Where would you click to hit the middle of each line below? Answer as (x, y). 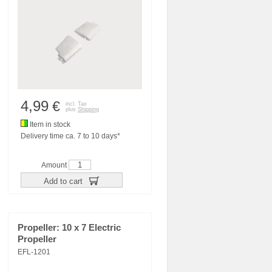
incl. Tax (76, 104)
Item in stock (49, 124)
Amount (55, 165)
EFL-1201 (34, 252)
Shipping (88, 109)
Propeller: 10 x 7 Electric (69, 228)
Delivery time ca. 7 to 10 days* (70, 136)
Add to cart (64, 181)
